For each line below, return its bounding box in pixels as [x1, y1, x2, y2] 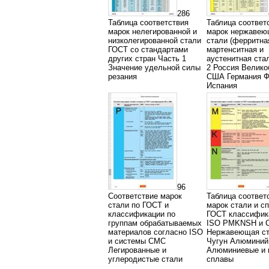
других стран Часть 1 [108, 54, 186, 63]
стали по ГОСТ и [108, 201, 169, 210]
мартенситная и [207, 45, 264, 54]
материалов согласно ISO [108, 228, 203, 237]
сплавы [207, 255, 234, 264]
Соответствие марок [108, 192, 182, 201]
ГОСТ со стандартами [108, 45, 188, 54]
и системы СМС [108, 237, 166, 246]
